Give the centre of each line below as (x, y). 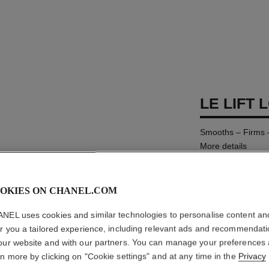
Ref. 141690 (224, 166)
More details (224, 146)
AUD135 (219, 189)
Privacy (252, 256)
